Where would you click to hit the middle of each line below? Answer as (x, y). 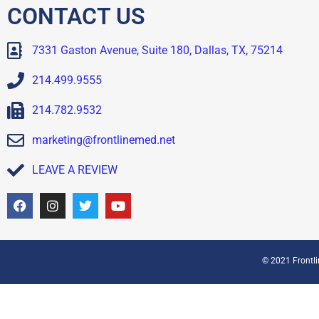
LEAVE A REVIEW (75, 169)
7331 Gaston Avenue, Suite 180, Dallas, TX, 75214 (157, 50)
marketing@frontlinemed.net (104, 140)
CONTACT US (76, 16)
